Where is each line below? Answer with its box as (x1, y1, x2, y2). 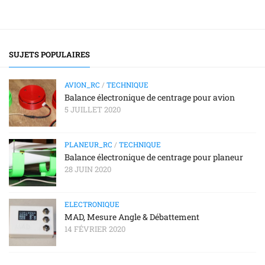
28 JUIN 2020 (64, 163, 111, 174)
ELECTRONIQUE (64, 199, 119, 209)
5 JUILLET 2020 (64, 104, 121, 115)
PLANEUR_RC (64, 139, 112, 149)
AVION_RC (64, 79, 100, 89)
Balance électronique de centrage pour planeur (64, 151, 243, 163)
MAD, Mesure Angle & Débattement (64, 211, 199, 222)
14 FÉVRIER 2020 (64, 223, 125, 234)
